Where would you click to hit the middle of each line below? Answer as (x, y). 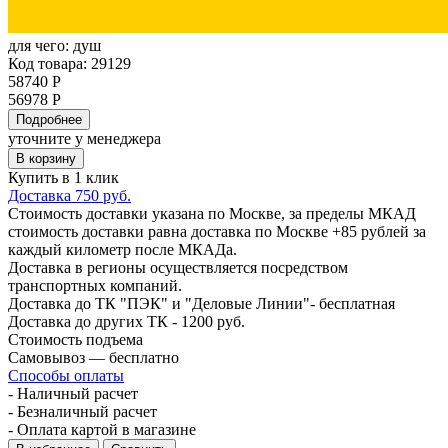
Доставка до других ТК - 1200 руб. (126, 321)
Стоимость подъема (75, 339)
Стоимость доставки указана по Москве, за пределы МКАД (212, 213)
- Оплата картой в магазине (102, 429)
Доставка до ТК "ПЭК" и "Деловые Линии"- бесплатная (201, 303)
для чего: (40, 45)
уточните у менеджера (84, 138)
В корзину (46, 158)
